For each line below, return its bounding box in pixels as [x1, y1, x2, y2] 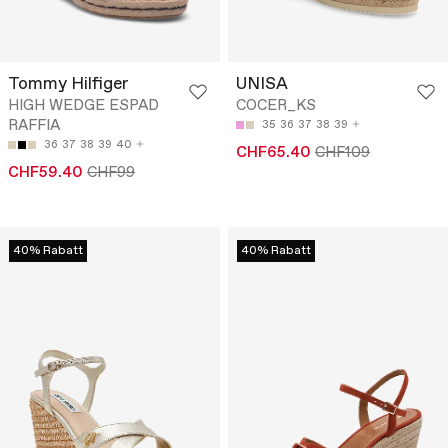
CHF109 [315, 142, 370, 163]
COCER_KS [236, 95, 316, 116]
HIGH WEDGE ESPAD [8, 95, 159, 116]
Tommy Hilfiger [8, 72, 129, 96]
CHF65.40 [236, 142, 311, 163]
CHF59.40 [8, 162, 83, 183]
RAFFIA [8, 115, 60, 136]
